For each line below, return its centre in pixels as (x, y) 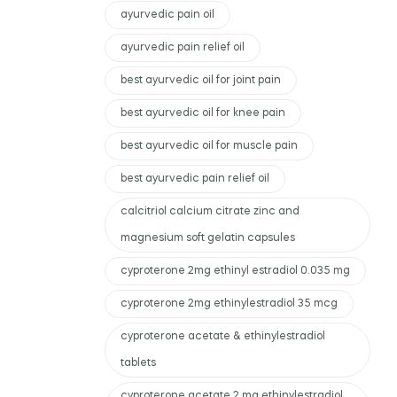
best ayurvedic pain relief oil (195, 179)
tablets (138, 363)
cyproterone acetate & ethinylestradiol (223, 336)
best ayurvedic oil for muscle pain (209, 146)
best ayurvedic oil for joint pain (201, 80)
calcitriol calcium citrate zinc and (210, 211)
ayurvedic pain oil (167, 15)
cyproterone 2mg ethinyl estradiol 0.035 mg (235, 271)
